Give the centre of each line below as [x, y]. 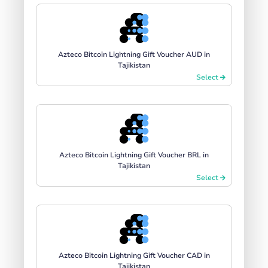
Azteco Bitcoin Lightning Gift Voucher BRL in [134, 155]
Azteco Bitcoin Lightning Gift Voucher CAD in [134, 255]
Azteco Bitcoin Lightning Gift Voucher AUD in [134, 54]
